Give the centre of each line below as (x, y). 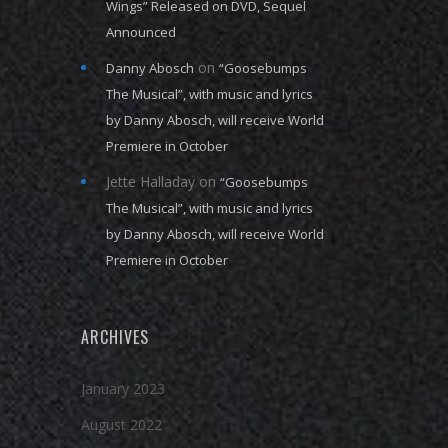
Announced (141, 32)
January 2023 (123, 388)
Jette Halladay (150, 181)
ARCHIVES (115, 337)
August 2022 (121, 424)
